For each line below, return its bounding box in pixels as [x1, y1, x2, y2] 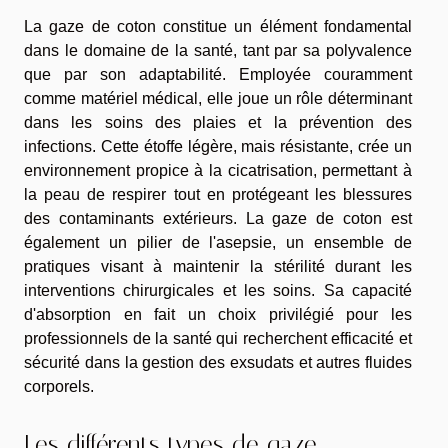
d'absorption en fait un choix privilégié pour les [24, 305, 412, 323]
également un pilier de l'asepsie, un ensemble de [24, 233, 412, 251]
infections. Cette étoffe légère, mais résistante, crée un [24, 137, 412, 155]
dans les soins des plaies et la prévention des [24, 113, 412, 131]
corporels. [24, 377, 94, 395]
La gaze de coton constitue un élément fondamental [24, 17, 412, 35]
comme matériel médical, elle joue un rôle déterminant [24, 89, 412, 107]
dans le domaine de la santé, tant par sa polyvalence [24, 41, 412, 59]
